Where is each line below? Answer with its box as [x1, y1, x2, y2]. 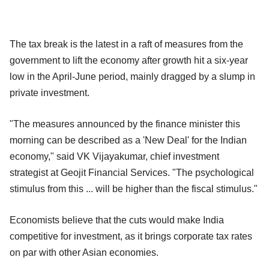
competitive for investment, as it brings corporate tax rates [10, 231, 252, 241]
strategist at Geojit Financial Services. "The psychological [10, 167, 254, 178]
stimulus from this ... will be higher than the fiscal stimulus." [10, 183, 258, 194]
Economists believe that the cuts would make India [10, 214, 224, 225]
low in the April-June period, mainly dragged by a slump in [10, 71, 255, 82]
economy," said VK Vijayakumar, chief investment [10, 151, 219, 162]
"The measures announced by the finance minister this [10, 118, 240, 129]
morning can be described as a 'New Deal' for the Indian [10, 134, 247, 145]
